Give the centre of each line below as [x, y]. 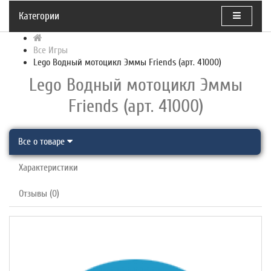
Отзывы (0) [39, 193]
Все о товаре [43, 141]
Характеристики [48, 167]
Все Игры [51, 50]
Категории [39, 16]
